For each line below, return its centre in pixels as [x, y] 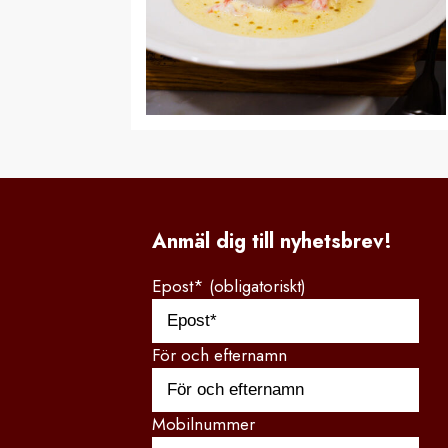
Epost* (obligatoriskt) [229, 286]
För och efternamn [219, 355]
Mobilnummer [203, 424]
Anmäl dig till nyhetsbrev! [272, 242]
